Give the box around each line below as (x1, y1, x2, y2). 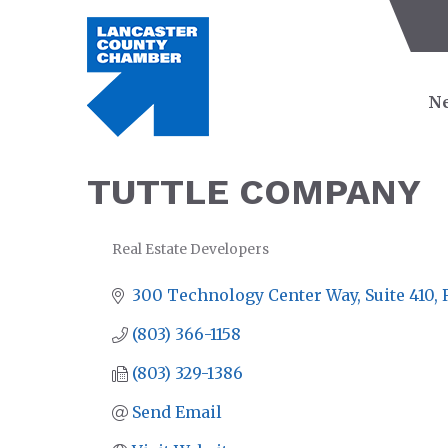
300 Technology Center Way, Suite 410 (132, 285, 434, 305)
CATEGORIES (111, 254, 200, 270)
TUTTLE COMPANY (87, 171, 421, 213)
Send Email (132, 402, 222, 422)
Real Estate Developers (112, 241, 269, 258)
